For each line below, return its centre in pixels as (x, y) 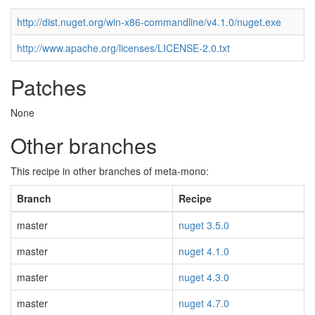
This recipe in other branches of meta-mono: (110, 171)
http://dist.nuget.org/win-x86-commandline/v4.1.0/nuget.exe (149, 22)
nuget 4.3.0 (204, 277)
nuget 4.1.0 (204, 251)
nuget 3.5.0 (204, 225)
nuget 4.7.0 (204, 303)
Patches (49, 87)
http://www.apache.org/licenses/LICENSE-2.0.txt (123, 48)
